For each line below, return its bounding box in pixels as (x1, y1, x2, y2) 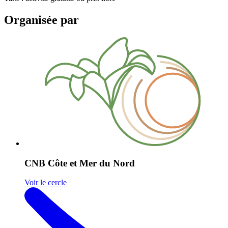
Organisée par (4, 13, 79, 26)
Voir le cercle (24, 178, 67, 187)
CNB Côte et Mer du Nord (24, 157, 135, 168)
